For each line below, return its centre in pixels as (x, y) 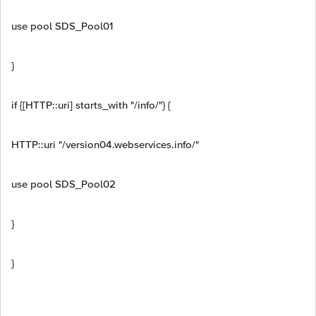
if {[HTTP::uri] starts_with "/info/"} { (91, 105)
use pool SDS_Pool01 (62, 26)
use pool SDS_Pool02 (63, 184)
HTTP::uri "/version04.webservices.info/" (105, 145)
